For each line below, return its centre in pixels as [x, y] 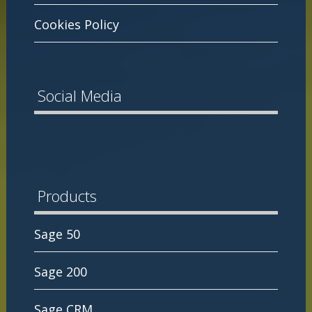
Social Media [79, 96]
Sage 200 [60, 272]
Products [67, 196]
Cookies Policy [76, 25]
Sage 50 [57, 234]
